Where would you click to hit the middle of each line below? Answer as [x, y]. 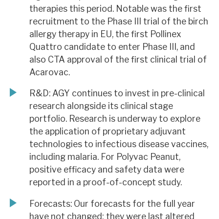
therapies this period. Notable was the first [115, 8]
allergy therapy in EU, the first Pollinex [105, 34]
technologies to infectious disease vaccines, [119, 144]
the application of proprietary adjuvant [108, 131]
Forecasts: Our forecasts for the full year [112, 203]
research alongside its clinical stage [101, 106]
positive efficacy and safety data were [107, 170]
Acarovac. [50, 72]
